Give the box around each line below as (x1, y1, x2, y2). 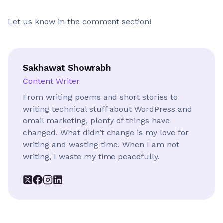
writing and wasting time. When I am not (23, 139, 179, 149)
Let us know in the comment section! (8, 16, 151, 26)
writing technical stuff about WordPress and (23, 104, 192, 113)
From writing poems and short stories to (23, 92, 178, 102)
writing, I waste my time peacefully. (23, 151, 160, 161)
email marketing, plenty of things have (23, 115, 170, 125)
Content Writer (23, 76, 80, 86)
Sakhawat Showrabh (23, 62, 111, 73)
